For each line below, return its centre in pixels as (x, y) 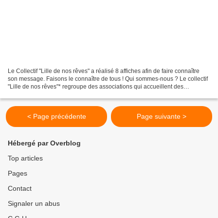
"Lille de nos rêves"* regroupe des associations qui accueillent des (96, 87)
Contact (20, 189)
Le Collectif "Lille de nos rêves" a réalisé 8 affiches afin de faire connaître (104, 71)
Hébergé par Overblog (44, 143)
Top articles (25, 158)
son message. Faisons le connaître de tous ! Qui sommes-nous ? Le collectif (108, 79)
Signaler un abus (34, 204)
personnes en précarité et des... (49, 95)
